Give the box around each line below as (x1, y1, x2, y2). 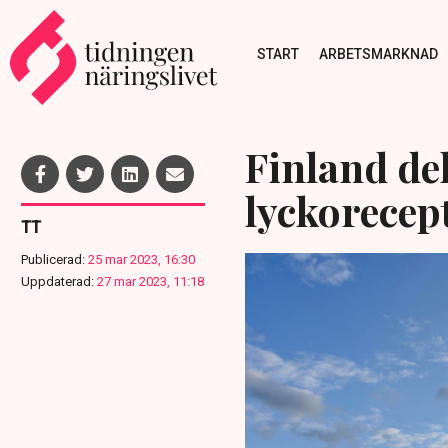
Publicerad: (21, 252, 85, 267)
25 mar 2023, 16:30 (88, 252, 195, 267)
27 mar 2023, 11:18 (97, 274, 204, 289)
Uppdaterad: (21, 274, 94, 289)
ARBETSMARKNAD (318, 45, 438, 62)
